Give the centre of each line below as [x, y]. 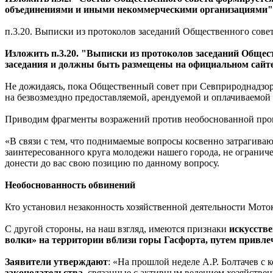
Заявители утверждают [56, 262]
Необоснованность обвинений [70, 185]
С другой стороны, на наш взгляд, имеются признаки [117, 229]
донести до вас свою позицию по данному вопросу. [112, 163]
